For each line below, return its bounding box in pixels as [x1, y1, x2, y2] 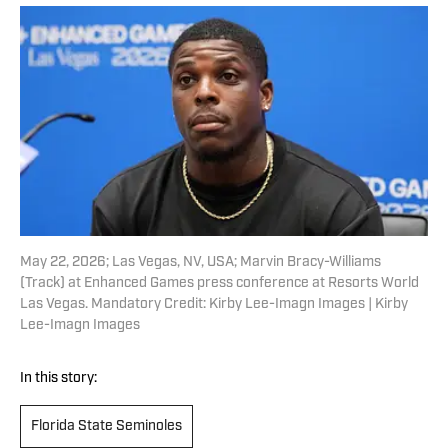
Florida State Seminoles [31, 419, 182, 435]
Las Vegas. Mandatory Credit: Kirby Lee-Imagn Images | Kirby [20, 297, 408, 313]
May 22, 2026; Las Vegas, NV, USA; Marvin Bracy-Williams [20, 255, 381, 271]
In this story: [20, 371, 97, 387]
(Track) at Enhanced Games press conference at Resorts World [20, 276, 419, 292]
